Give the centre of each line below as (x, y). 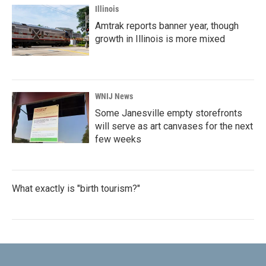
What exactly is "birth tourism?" (76, 188)
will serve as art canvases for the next (174, 126)
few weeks (118, 139)
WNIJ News (114, 96)
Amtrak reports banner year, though (167, 26)
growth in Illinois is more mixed (160, 39)
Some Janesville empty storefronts (169, 113)
